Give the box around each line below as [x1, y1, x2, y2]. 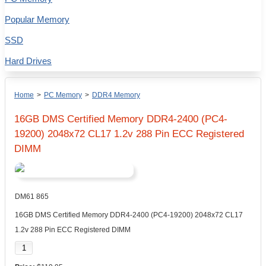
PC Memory [44, 91, 82, 99]
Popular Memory [5, 14, 69, 24]
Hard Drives [5, 56, 52, 66]
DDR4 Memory [92, 91, 140, 99]
